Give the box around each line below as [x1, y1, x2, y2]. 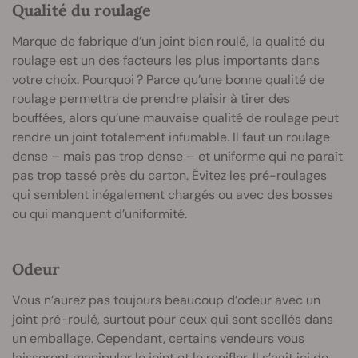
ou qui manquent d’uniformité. [12, 205, 187, 223]
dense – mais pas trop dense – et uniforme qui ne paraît [12, 148, 343, 165]
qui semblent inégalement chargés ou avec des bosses [12, 186, 333, 204]
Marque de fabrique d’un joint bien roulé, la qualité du [12, 33, 324, 50]
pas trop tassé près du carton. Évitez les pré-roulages [12, 167, 327, 185]
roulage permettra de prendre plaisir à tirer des [12, 90, 290, 108]
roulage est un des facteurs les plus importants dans [12, 52, 320, 70]
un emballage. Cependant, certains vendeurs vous [12, 330, 304, 348]
